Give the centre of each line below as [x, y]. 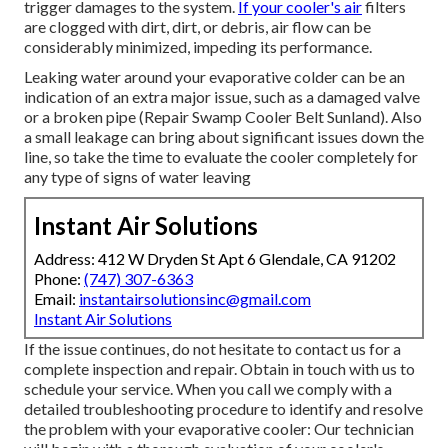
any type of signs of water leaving [137, 177]
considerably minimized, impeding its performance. [198, 47]
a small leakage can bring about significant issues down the [224, 137]
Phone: [59, 279]
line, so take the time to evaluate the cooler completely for [221, 157]
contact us [330, 349]
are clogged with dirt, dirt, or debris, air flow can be [197, 27]
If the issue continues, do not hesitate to [159, 349]
